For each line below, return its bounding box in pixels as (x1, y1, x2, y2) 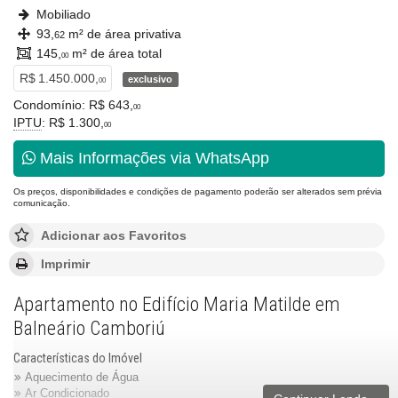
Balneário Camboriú (13, 317, 165, 340)
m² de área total (68, 46, 162, 60)
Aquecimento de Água (25, 370, 139, 385)
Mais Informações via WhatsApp (36, 149, 269, 167)
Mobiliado (33, 7, 91, 21)
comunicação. (13, 198, 70, 208)
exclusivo (128, 74, 173, 84)
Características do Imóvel (13, 351, 142, 366)
